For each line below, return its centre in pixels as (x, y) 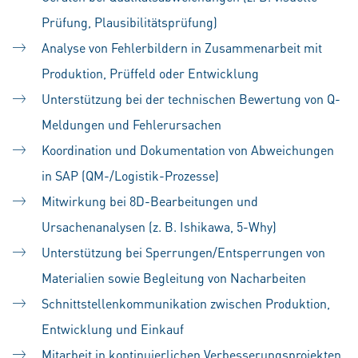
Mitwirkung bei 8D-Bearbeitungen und (150, 201)
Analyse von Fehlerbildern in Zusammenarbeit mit (182, 48)
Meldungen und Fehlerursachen (131, 124)
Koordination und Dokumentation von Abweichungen (188, 150)
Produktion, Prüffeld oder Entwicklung (150, 73)
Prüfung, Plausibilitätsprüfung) (129, 22)
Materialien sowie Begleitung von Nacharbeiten (174, 278)
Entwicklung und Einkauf (113, 329)
